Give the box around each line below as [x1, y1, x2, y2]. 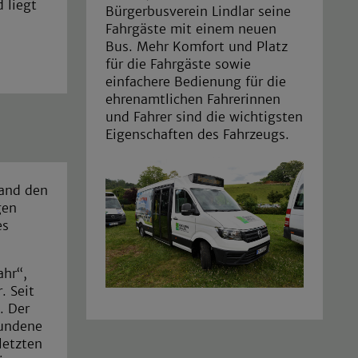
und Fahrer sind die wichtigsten [105, 108, 303, 125]
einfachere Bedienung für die [105, 73, 286, 89]
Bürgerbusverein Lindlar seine [105, 2, 291, 19]
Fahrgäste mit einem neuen [105, 20, 276, 37]
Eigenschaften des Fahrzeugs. [105, 125, 289, 142]
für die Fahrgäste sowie [105, 55, 251, 72]
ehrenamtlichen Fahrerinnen [105, 90, 280, 107]
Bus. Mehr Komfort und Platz [105, 38, 288, 54]
